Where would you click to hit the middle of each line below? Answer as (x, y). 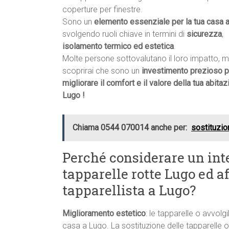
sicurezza (204, 34)
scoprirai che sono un (102, 71)
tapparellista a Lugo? (129, 190)
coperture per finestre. (102, 10)
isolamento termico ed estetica (118, 47)
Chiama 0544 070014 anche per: (130, 128)
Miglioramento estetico (104, 214)
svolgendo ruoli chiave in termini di (124, 34)
